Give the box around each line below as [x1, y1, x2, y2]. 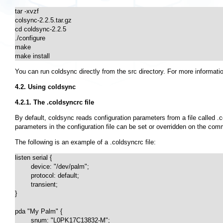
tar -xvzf [15, 7, 39, 15]
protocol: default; [15, 172, 31, 180]
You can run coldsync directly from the [15, 68, 128, 76]
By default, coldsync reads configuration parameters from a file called [15, 114, 217, 122]
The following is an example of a [15, 138, 110, 146]
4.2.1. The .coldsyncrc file [15, 99, 94, 107]
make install [15, 52, 50, 60]
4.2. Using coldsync [15, 83, 76, 91]
